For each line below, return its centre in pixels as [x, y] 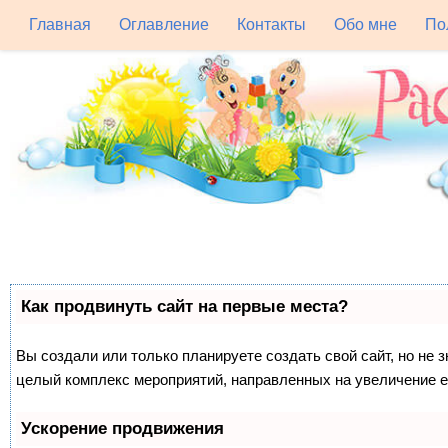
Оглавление [164, 24]
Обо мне [365, 24]
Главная [60, 24]
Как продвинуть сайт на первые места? [184, 306]
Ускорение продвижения [122, 428]
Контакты [271, 24]
